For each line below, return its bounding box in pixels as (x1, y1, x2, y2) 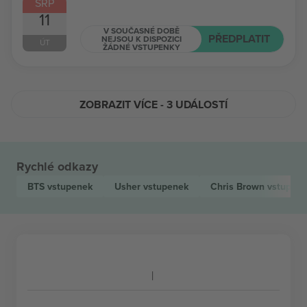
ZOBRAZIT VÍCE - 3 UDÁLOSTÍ (79, 96, 228, 112)
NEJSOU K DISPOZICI (101, 32, 182, 45)
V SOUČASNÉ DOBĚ (103, 24, 180, 36)
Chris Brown (210, 180, 267, 193)
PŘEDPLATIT (208, 30, 270, 47)
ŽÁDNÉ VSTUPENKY (102, 40, 180, 53)
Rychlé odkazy (16, 158, 98, 175)
